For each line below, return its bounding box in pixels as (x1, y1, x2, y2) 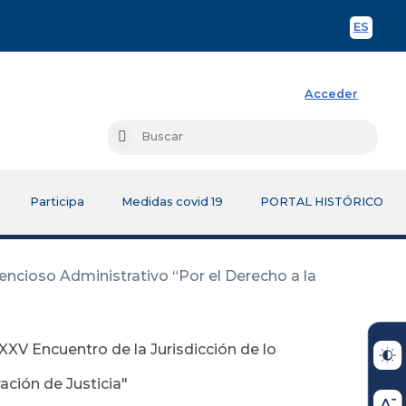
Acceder (304, 86, 359, 101)
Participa (29, 194, 84, 208)
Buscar (125, 130, 168, 145)
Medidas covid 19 (121, 194, 223, 208)
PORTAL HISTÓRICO (260, 194, 383, 208)
